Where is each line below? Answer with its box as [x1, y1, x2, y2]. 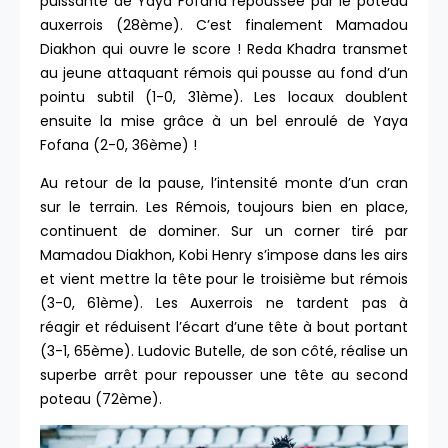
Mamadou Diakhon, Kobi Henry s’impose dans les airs [40, 244, 408, 265]
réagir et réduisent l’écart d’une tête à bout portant [40, 316, 408, 337]
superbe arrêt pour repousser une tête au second [40, 364, 408, 385]
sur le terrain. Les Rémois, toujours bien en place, [40, 196, 408, 217]
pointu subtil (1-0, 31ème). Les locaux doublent [40, 86, 408, 107]
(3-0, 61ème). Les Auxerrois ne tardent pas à [40, 292, 408, 313]
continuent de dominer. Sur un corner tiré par [40, 220, 408, 241]
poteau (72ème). [40, 388, 166, 409]
